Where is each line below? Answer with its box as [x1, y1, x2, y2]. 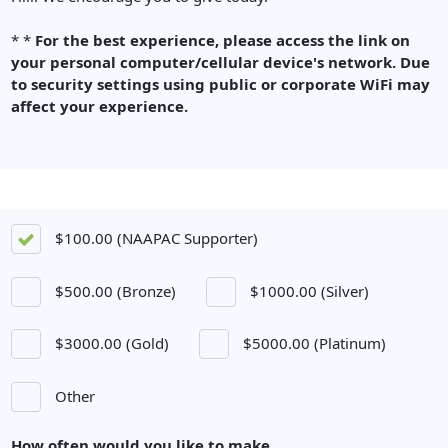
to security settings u [11, 74, 174, 94]
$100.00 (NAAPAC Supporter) [55, 228, 259, 248]
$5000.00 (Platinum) [243, 333, 387, 353]
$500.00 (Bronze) [55, 280, 177, 301]
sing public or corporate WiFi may [173, 74, 431, 94]
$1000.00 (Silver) [250, 280, 370, 301]
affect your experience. [11, 96, 189, 116]
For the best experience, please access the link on [31, 30, 411, 50]
